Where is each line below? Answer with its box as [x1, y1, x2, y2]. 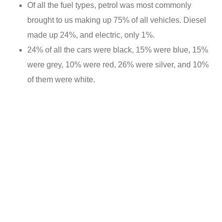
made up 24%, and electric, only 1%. [27, 31, 155, 40]
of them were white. [27, 75, 95, 84]
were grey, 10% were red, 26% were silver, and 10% [27, 60, 209, 69]
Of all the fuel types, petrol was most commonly [27, 1, 191, 10]
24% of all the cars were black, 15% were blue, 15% [27, 46, 208, 55]
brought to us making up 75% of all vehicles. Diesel [27, 16, 206, 25]
